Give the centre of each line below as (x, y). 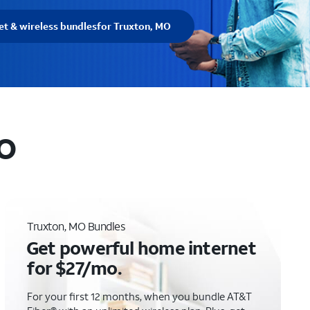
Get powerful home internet (141, 248)
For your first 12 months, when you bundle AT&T (140, 296)
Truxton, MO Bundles (76, 226)
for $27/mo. (74, 268)
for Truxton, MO (134, 26)
